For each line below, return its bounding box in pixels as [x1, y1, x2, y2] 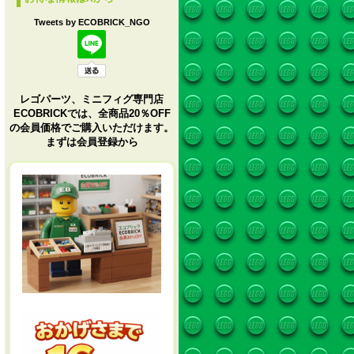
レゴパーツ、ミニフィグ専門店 [20, 93, 164, 105]
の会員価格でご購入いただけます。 [9, 122, 174, 134]
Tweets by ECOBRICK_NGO [33, 17, 150, 27]
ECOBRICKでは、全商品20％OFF [13, 107, 171, 119]
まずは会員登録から [45, 136, 138, 148]
